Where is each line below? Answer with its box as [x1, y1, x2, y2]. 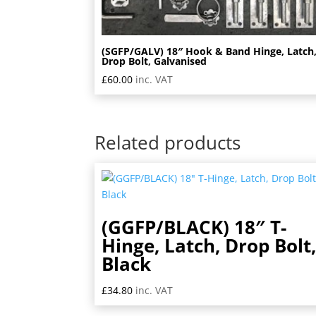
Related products [95, 130, 241, 156]
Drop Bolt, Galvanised [102, 54, 207, 68]
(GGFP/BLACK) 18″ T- [102, 214, 287, 241]
